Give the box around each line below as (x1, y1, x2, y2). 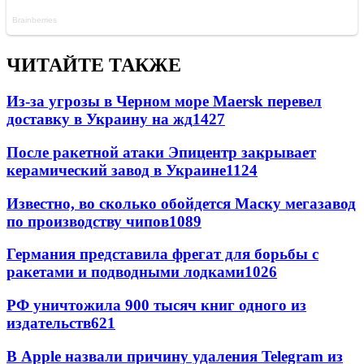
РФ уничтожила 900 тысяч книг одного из (6, 297, 306, 314)
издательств (6, 314, 91, 332)
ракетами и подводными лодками (6, 263, 245, 281)
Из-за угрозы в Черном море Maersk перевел (6, 93, 322, 110)
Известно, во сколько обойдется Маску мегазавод (6, 194, 356, 212)
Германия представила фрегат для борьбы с (6, 245, 318, 263)
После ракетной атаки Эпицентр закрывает (6, 143, 316, 161)
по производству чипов (6, 212, 169, 230)
